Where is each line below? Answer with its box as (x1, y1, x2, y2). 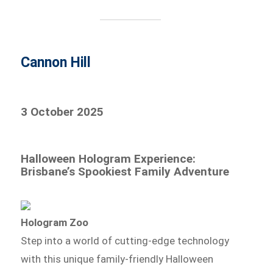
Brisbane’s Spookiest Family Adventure (21, 165, 230, 179)
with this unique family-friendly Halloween (21, 253, 214, 266)
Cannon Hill (21, 54, 91, 71)
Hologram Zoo (21, 216, 89, 229)
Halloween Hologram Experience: (21, 152, 196, 166)
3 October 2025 (21, 105, 104, 119)
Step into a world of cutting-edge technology (21, 235, 230, 247)
